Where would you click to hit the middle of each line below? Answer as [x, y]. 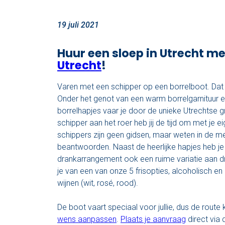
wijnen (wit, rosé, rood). [98, 183]
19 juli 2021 [78, 25]
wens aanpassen [87, 219]
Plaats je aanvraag [153, 219]
